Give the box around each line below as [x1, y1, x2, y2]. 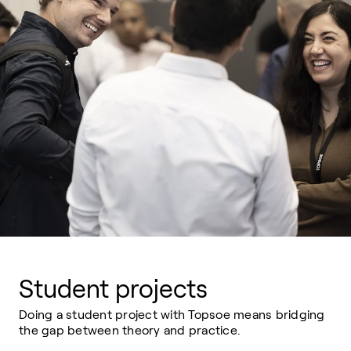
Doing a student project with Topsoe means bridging [19, 308, 325, 322]
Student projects [19, 275, 208, 304]
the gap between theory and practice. [19, 324, 241, 338]
